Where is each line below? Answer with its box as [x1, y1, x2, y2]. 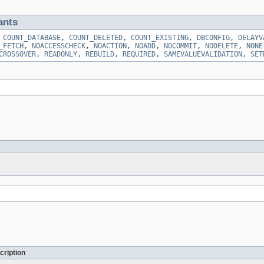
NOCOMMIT [164, 42, 197, 51]
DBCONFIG [197, 34, 230, 42]
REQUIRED [123, 50, 156, 59]
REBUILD [85, 50, 114, 59]
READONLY [44, 50, 77, 59]
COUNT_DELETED [69, 34, 123, 42]
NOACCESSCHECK [32, 42, 85, 51]
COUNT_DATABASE [3, 34, 61, 42]
